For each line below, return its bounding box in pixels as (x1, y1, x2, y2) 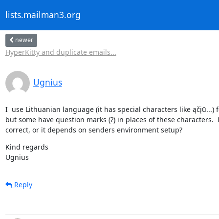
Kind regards (5, 142, 48, 152)
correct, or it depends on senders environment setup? (5, 125, 182, 134)
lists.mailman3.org (5, 9, 81, 21)
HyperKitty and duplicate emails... (5, 47, 116, 57)
